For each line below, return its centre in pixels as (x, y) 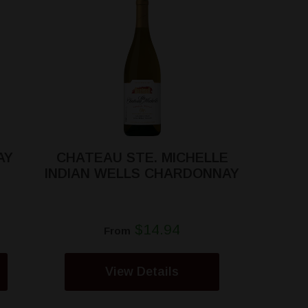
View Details (142, 272)
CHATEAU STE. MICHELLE (142, 157)
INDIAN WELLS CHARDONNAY (142, 173)
